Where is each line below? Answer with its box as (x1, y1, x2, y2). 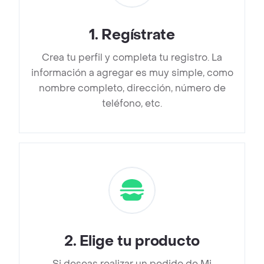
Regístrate (101, 26, 175, 45)
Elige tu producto (80, 232, 200, 251)
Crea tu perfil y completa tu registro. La (42, 51, 222, 64)
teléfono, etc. (102, 97, 162, 110)
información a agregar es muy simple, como (31, 67, 233, 80)
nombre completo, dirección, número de (38, 82, 226, 95)
